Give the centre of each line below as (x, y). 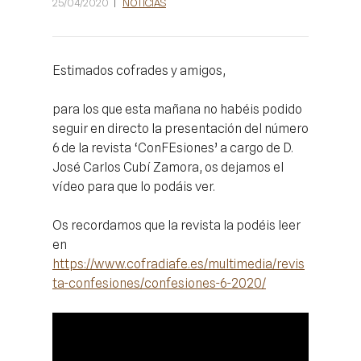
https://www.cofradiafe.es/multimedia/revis (178, 264)
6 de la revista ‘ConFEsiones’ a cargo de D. (173, 148)
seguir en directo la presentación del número (180, 129)
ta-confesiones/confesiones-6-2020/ (159, 283)
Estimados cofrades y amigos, (139, 71)
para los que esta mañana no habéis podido (177, 109)
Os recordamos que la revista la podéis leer (176, 225)
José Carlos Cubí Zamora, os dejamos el (168, 167)
